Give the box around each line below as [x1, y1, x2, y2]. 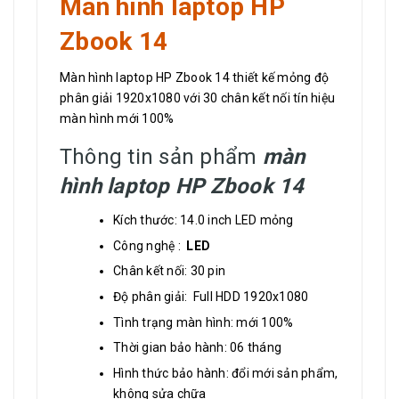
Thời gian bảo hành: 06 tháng [113, 340, 281, 355]
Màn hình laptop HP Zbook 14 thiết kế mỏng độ [60, 70, 329, 85]
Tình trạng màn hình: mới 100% [113, 314, 294, 330]
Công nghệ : [113, 238, 187, 253]
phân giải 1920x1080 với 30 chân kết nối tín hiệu [60, 91, 335, 106]
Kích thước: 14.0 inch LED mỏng [113, 213, 294, 228]
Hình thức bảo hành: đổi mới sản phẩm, [113, 365, 338, 380]
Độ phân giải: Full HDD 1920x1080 [113, 289, 309, 304]
